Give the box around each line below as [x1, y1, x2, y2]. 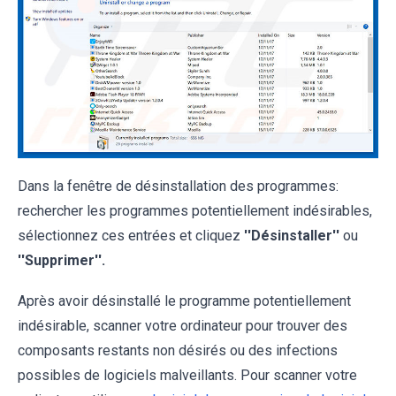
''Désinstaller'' [244, 227, 339, 245]
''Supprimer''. [18, 252, 105, 270]
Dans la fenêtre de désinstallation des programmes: [18, 178, 339, 195]
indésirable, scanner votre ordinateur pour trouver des [18, 317, 347, 335]
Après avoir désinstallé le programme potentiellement [18, 293, 351, 310]
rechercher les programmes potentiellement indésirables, [18, 202, 372, 220]
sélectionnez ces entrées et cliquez [18, 227, 244, 245]
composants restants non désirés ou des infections [18, 342, 338, 360]
